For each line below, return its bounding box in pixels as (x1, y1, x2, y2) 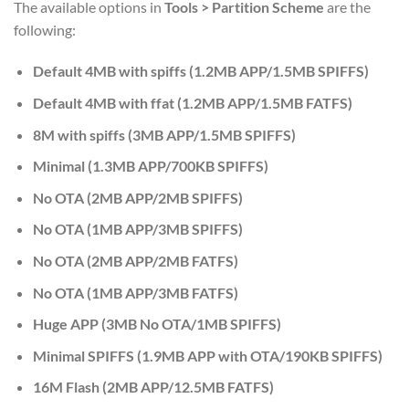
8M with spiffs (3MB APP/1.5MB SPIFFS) (32, 125, 296, 143)
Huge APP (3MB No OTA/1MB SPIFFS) (32, 315, 281, 333)
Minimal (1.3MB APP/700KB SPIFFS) (32, 157, 268, 175)
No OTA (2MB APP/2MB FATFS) (32, 252, 238, 269)
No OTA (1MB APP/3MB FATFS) (32, 283, 238, 301)
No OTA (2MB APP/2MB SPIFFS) (32, 188, 243, 206)
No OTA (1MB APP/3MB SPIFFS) (32, 220, 243, 238)
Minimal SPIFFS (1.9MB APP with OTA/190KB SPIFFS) (32, 346, 383, 364)
